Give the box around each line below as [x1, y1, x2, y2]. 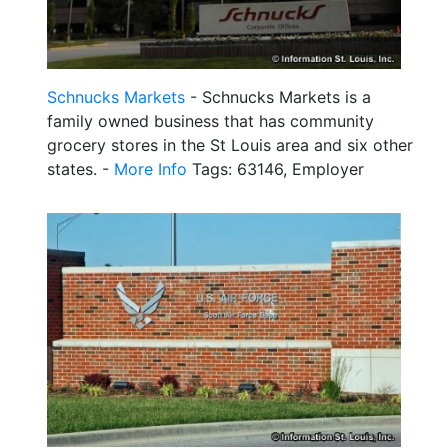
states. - [47, 158, 114, 179]
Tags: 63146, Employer [187, 158, 364, 179]
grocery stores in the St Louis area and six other [47, 134, 413, 155]
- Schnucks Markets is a [185, 86, 371, 107]
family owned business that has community [47, 110, 374, 131]
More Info [114, 158, 187, 179]
